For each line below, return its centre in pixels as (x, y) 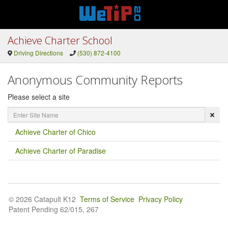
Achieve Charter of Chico (55, 132)
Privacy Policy (161, 199)
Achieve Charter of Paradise (61, 151)
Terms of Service (107, 199)
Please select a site (39, 97)
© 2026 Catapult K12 (42, 199)
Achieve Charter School (60, 40)
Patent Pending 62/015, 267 (54, 209)
